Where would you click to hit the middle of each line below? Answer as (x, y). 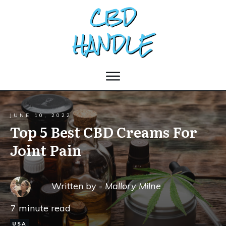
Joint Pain (46, 150)
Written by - (78, 186)
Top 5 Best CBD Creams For (104, 131)
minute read (43, 208)
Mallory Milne (133, 186)
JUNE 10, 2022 (41, 115)
